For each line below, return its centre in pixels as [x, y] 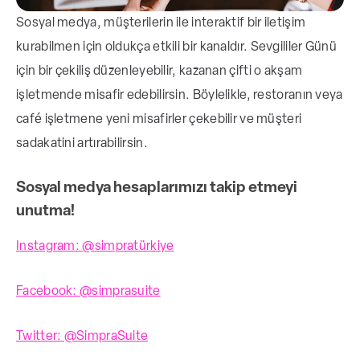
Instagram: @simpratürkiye [95, 247]
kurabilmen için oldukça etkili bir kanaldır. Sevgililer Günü [176, 48]
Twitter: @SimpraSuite [82, 337]
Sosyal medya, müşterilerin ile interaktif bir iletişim [161, 24]
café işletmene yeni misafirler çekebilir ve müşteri [159, 120]
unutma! [45, 212]
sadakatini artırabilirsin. [82, 144]
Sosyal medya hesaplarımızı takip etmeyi [157, 189]
